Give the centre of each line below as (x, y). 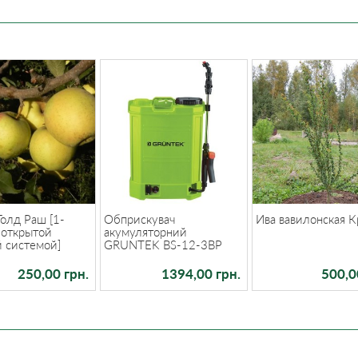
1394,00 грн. (201, 274)
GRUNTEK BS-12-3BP (163, 244)
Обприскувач (140, 219)
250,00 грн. (53, 274)
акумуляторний (146, 231)
